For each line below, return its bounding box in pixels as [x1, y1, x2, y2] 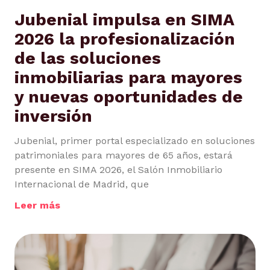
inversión [14, 106, 92, 127]
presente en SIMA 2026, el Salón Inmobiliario [14, 164, 222, 176]
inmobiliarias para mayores [14, 67, 242, 88]
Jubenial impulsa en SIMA [14, 10, 234, 30]
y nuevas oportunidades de [14, 87, 243, 107]
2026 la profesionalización [14, 29, 235, 49]
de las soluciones [14, 48, 161, 69]
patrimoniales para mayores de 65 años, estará [14, 149, 233, 162]
